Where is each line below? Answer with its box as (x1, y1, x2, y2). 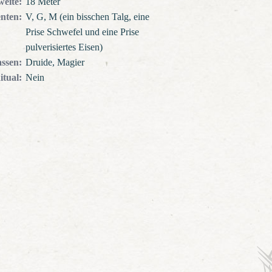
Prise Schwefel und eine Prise (25, 26, 139, 38)
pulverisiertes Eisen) (25, 41, 103, 53)
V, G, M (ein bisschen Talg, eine (25, 11, 149, 22)
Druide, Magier (25, 56, 84, 68)
